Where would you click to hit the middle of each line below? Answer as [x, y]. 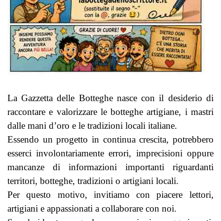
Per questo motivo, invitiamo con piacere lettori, [110, 194]
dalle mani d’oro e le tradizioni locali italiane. [92, 125]
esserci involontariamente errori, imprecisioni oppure [110, 153]
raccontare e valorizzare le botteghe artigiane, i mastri [110, 111]
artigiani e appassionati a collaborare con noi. [92, 208]
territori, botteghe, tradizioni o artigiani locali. [93, 181]
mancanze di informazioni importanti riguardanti [110, 167]
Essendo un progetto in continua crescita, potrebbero [110, 139]
